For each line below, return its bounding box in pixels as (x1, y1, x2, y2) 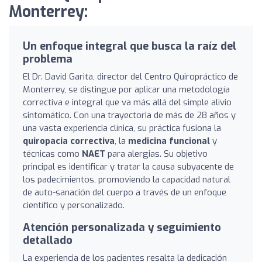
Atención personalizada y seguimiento (23, 220, 221, 235)
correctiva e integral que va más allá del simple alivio (23, 96, 232, 108)
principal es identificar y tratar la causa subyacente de (23, 160, 234, 173)
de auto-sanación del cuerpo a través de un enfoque (23, 186, 226, 198)
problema (23, 51, 73, 66)
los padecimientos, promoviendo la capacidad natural (23, 173, 230, 185)
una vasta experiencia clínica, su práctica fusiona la (23, 122, 221, 134)
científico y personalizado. (23, 199, 125, 211)
